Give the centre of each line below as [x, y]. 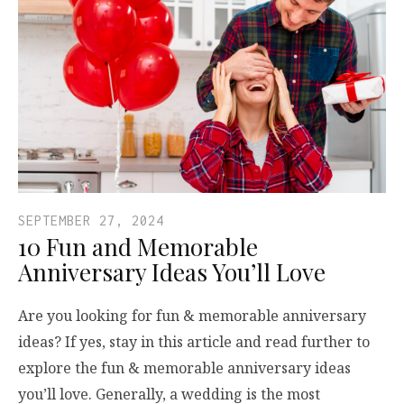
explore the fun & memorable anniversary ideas [184, 367]
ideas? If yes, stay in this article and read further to [194, 341]
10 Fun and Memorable [138, 246]
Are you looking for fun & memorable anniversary [192, 315]
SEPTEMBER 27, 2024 [91, 220]
